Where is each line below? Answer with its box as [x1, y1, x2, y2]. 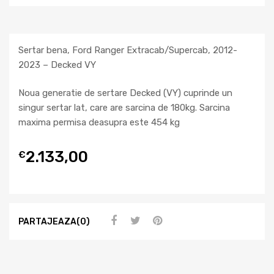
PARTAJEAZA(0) [18, 216, 90, 226]
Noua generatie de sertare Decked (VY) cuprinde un [18, 87, 232, 99]
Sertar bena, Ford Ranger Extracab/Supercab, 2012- [18, 44, 237, 56]
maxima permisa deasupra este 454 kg [18, 117, 180, 128]
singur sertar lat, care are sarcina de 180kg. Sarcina [18, 102, 230, 114]
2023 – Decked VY [18, 59, 96, 70]
